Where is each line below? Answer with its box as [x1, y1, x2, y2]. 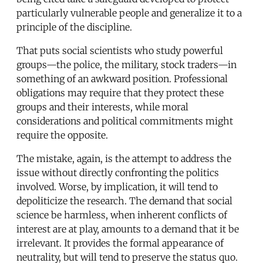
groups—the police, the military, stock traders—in [16, 58, 237, 70]
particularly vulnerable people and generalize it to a [16, 6, 242, 19]
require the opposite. [16, 129, 108, 141]
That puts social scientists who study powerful [16, 44, 223, 56]
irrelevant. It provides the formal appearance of [16, 237, 224, 249]
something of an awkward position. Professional [16, 72, 228, 85]
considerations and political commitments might [16, 114, 233, 127]
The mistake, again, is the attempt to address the [16, 152, 231, 164]
